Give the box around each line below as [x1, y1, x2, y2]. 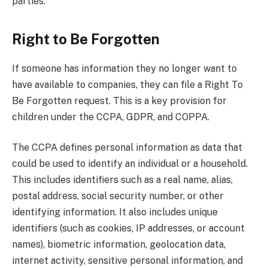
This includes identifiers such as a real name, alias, [12, 174, 233, 186]
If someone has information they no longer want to [12, 62, 237, 74]
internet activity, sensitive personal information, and [12, 255, 243, 267]
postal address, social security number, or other [12, 190, 224, 202]
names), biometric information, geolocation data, [12, 239, 226, 251]
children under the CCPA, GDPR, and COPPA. [12, 111, 209, 123]
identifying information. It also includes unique [12, 206, 218, 218]
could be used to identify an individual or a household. [12, 158, 248, 170]
